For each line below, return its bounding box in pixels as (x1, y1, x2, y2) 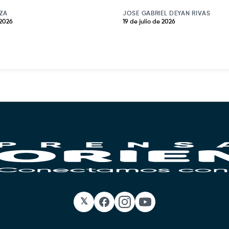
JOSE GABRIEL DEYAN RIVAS (123, 11, 211, 17)
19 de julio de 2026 (123, 19, 175, 26)
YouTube (144, 201, 180, 211)
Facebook (103, 201, 146, 211)
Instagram (124, 201, 167, 211)
